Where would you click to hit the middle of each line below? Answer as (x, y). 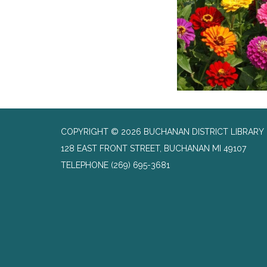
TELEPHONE (85, 165)
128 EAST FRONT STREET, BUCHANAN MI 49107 (153, 148)
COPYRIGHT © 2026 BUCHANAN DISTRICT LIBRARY (162, 131)
